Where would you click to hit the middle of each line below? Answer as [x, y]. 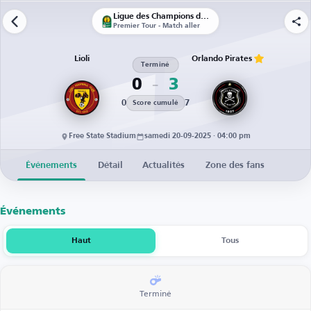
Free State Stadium [102, 136]
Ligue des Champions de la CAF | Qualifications [205, 17]
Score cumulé [155, 103]
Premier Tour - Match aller [157, 26]
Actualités [163, 165]
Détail [110, 165]
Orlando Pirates [222, 59]
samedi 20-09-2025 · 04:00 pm [197, 136]
